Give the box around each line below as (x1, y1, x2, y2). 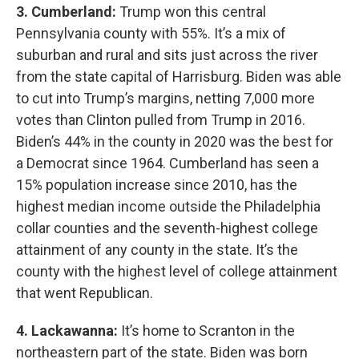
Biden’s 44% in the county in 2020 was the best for (16, 133, 333, 150)
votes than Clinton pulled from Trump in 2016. (16, 111, 305, 128)
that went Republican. (16, 284, 153, 301)
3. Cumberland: (16, 3, 119, 20)
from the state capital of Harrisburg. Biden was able (16, 68, 341, 85)
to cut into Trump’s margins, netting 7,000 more (16, 90, 315, 107)
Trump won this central (119, 3, 266, 20)
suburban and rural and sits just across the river (16, 46, 318, 63)
